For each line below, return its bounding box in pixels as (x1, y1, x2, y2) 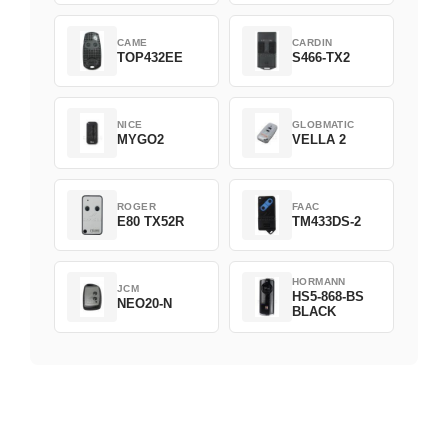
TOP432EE (117, 50, 183, 66)
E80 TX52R (117, 214, 184, 230)
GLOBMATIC (292, 119, 355, 131)
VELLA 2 (292, 132, 346, 148)
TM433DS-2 (292, 214, 361, 230)
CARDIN (292, 37, 333, 49)
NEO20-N (117, 296, 172, 312)
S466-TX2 (292, 50, 350, 66)
